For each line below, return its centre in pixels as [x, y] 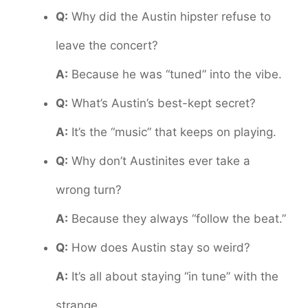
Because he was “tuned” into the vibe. [175, 75]
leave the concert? [107, 46]
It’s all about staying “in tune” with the [173, 277]
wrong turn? [89, 190]
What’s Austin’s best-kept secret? [162, 103]
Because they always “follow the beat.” [177, 219]
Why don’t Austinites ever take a [159, 161]
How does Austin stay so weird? [159, 248]
